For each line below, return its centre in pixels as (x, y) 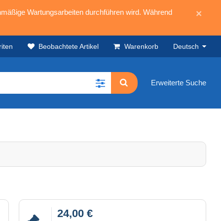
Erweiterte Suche (179, 83)
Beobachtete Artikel (69, 46)
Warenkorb (141, 46)
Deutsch (186, 46)
